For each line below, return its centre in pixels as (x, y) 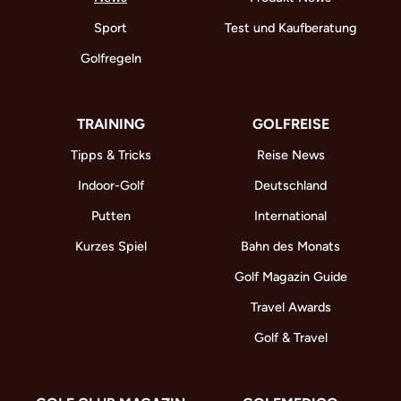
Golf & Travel (290, 337)
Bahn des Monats (290, 246)
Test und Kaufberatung (290, 27)
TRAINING (111, 124)
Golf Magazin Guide (290, 276)
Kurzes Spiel (111, 246)
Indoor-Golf (111, 185)
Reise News (290, 154)
